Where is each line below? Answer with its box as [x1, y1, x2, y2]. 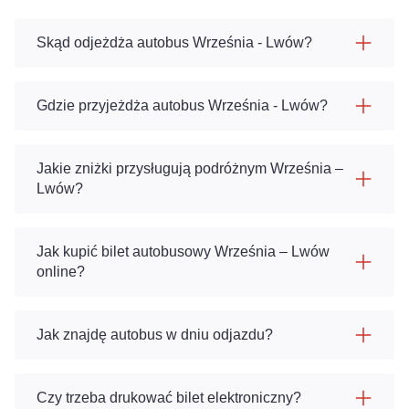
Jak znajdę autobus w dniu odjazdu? [37, 327, 273, 342]
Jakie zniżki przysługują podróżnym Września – [37, 161, 343, 176]
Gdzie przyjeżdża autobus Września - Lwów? [37, 98, 328, 113]
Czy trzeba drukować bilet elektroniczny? [37, 390, 301, 405]
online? [37, 264, 85, 279]
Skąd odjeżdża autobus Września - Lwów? [37, 35, 312, 50]
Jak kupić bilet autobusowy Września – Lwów [37, 244, 330, 259]
